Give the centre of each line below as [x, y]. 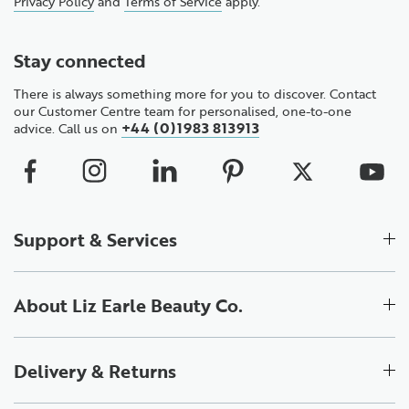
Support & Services [95, 238]
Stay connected [80, 59]
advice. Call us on [68, 127]
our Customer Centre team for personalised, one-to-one [183, 110]
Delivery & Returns [95, 370]
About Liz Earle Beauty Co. [128, 304]
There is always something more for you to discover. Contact [195, 93]
